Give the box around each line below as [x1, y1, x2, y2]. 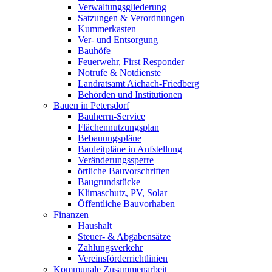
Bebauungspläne [78, 133, 141, 144]
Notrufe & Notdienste [78, 67, 161, 78]
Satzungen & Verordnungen [78, 13, 185, 24]
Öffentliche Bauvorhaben [78, 199, 175, 209]
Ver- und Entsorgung [78, 35, 158, 46]
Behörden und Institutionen [78, 89, 182, 100]
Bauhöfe [78, 46, 110, 56]
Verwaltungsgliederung [78, 2, 166, 13]
